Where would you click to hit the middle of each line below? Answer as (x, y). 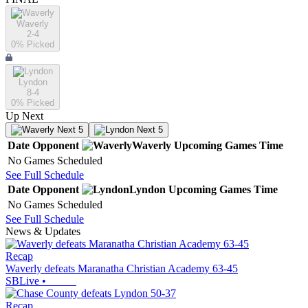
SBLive (22, 281)
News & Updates (43, 232)
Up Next (24, 116)
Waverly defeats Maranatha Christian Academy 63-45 (122, 269)
